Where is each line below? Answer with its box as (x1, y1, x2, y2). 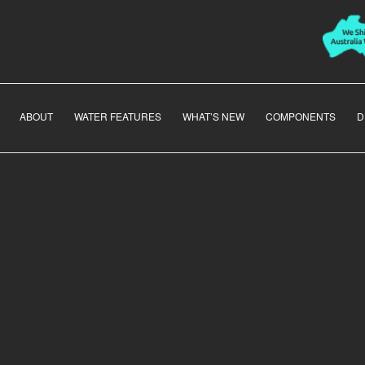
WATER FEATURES (74, 109, 161, 124)
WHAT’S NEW (182, 109, 244, 124)
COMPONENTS (266, 109, 336, 124)
